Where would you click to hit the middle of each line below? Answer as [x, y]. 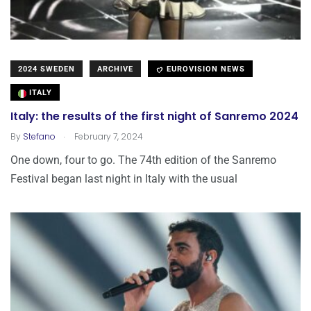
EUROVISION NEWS [204, 69]
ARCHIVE [115, 69]
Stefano [39, 137]
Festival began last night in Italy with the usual [124, 179]
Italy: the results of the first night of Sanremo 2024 [154, 117]
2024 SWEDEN [47, 69]
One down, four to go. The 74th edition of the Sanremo [143, 160]
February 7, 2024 [108, 137]
